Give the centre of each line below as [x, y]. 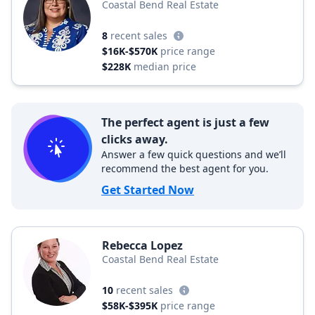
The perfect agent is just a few [185, 122]
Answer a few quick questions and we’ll [194, 154]
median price [165, 66]
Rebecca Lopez [142, 245]
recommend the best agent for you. [185, 168]
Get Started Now [148, 190]
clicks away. [135, 139]
